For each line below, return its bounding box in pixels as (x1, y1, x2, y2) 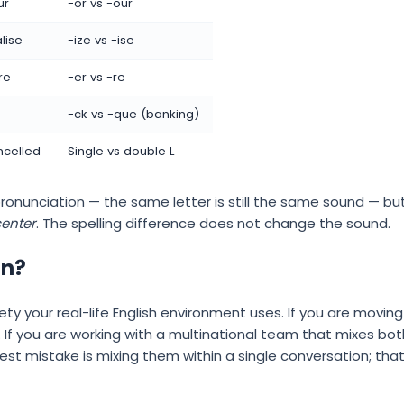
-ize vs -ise (68, 32, 134, 50)
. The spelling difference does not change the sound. (36, 213, 390, 233)
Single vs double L (68, 142, 174, 161)
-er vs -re (68, 69, 125, 87)
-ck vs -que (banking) (68, 106, 199, 124)
